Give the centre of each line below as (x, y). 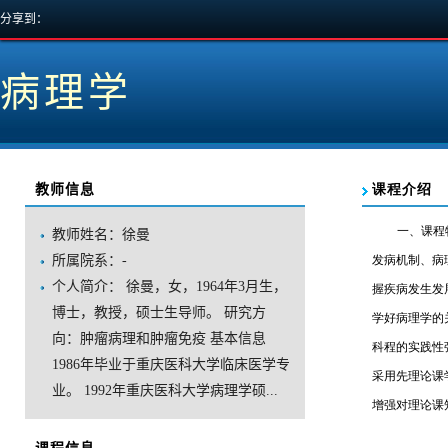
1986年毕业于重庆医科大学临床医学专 (171, 364)
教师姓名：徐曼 (101, 234)
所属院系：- (89, 260)
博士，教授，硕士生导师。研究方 (159, 312)
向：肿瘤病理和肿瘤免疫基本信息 (159, 338)
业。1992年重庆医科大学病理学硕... (165, 390)
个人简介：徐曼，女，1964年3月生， (169, 286)
